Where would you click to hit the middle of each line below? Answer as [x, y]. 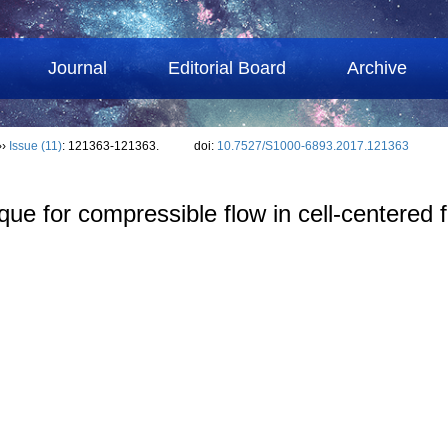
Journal [78, 68]
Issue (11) [35, 146]
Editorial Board [227, 68]
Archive [377, 68]
